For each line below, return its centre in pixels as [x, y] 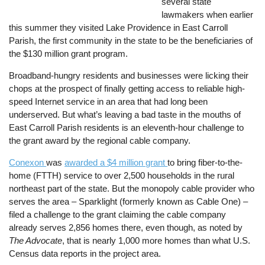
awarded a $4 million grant [116, 163]
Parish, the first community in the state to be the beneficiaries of [131, 40]
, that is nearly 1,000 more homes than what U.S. [156, 241]
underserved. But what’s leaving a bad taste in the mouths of [125, 114]
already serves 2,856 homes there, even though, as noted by [126, 228]
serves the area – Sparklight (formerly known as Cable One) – [129, 202]
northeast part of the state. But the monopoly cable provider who [132, 189]
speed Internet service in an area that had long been [109, 101]
